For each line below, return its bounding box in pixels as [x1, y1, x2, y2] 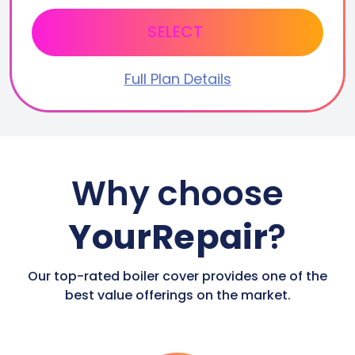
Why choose [71, 170, 284, 217]
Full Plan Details [124, 69, 231, 89]
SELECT [147, 21, 204, 43]
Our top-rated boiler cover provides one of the [28, 267, 327, 285]
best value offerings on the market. [64, 286, 291, 304]
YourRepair [68, 213, 269, 261]
